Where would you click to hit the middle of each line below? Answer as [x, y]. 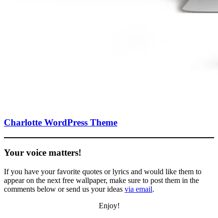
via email [138, 189]
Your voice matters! [43, 152]
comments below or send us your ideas [64, 189]
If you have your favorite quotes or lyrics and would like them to [103, 171]
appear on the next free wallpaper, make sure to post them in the [101, 180]
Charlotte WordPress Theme [61, 123]
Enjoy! [109, 205]
